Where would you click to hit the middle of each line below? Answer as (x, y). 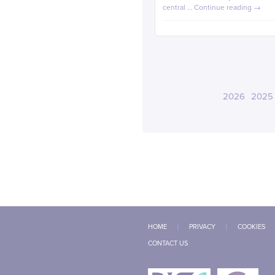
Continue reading (224, 8)
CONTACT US (168, 243)
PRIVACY (202, 227)
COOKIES (251, 227)
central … (178, 8)
